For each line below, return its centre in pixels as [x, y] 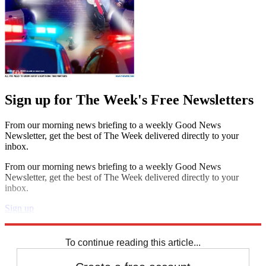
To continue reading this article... [133, 243]
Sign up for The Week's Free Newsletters [129, 100]
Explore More [31, 219]
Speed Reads [29, 230]
